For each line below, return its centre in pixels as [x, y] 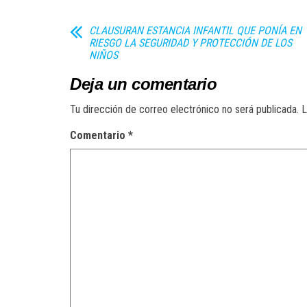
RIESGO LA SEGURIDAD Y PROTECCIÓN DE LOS [191, 43]
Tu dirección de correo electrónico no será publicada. [184, 109]
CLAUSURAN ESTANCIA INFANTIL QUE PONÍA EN [195, 30]
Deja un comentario [144, 84]
